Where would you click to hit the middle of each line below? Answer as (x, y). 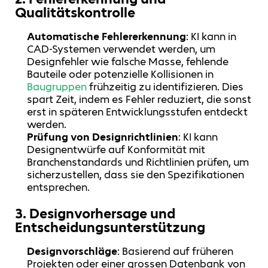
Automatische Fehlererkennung (107, 37)
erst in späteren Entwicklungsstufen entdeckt (138, 112)
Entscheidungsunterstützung (110, 227)
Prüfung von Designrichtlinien (103, 137)
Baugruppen (57, 87)
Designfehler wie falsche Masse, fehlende (128, 62)
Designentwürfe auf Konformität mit (116, 150)
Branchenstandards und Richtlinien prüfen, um (138, 162)
